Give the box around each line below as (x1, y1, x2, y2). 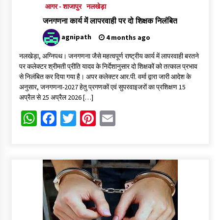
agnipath (61, 32, 91, 41)
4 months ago (105, 33, 150, 42)
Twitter (76, 109, 123, 129)
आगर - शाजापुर (45, 2, 82, 11)
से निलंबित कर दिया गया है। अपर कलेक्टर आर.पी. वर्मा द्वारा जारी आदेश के (19, 72, 191, 82)
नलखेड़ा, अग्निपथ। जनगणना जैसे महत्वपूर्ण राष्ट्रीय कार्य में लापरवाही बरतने (19, 52, 199, 61)
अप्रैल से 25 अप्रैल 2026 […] (19, 93, 93, 102)
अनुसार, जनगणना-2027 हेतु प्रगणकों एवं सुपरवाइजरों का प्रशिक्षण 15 (19, 82, 186, 92)
